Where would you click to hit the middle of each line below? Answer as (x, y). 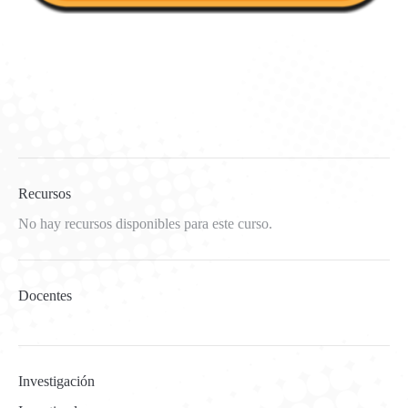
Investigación (56, 381)
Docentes (45, 295)
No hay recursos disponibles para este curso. (145, 223)
